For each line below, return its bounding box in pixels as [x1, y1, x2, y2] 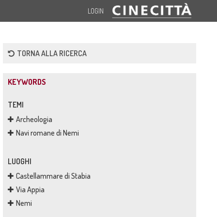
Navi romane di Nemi [15, 128, 79, 138]
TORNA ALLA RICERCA [16, 48, 87, 58]
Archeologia [15, 114, 52, 124]
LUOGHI [7, 156, 31, 166]
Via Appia [15, 185, 45, 194]
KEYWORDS [7, 77, 46, 87]
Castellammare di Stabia [15, 171, 91, 181]
